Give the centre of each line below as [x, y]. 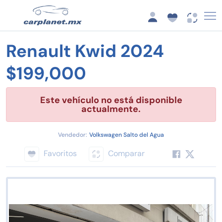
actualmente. [111, 109]
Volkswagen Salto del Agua [127, 135]
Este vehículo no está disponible [111, 100]
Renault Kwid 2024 [85, 51]
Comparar [126, 153]
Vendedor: [73, 135]
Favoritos [60, 153]
